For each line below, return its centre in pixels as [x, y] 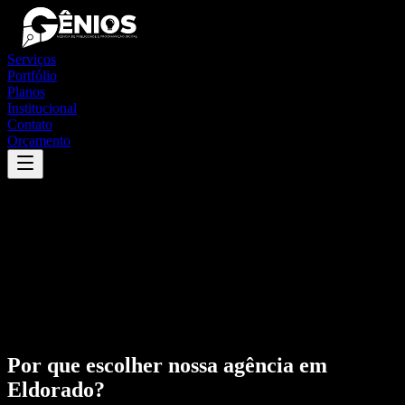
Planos [26, 92]
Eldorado [51, 389]
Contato [30, 124]
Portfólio [32, 75]
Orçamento [39, 141]
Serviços [32, 59]
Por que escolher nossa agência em [167, 365]
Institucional [42, 108]
